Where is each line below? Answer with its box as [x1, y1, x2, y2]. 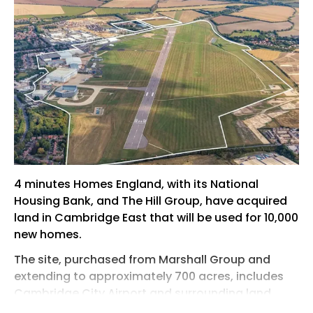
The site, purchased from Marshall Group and [14, 252, 270, 268]
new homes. [14, 226, 82, 242]
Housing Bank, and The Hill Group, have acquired [14, 193, 287, 209]
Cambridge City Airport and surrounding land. [14, 285, 274, 301]
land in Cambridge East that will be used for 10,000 [14, 210, 298, 226]
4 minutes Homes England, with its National [14, 176, 259, 192]
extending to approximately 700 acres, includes [14, 268, 284, 284]
